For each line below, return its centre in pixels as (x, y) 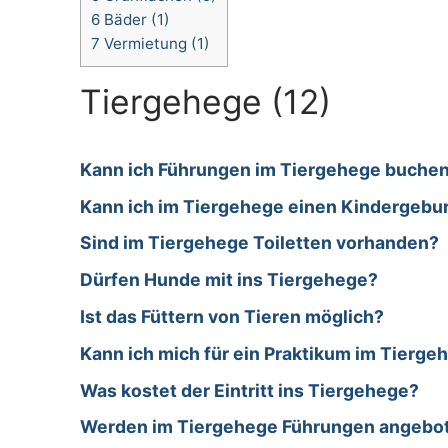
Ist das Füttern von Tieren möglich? (232, 317)
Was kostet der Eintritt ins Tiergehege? (249, 390)
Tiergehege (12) (205, 102)
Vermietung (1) (155, 44)
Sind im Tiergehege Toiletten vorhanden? (259, 243)
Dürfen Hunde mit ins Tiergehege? (229, 280)
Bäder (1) (135, 20)
